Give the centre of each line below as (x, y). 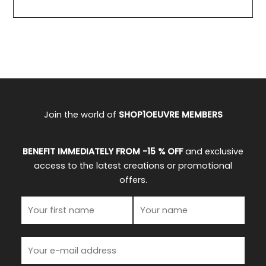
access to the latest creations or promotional (133, 166)
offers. (133, 180)
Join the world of (81, 114)
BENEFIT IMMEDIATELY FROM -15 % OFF (103, 152)
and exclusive (213, 152)
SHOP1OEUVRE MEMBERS (170, 114)
